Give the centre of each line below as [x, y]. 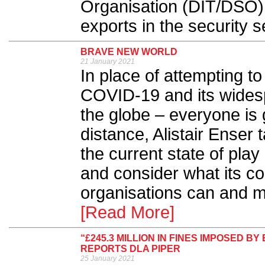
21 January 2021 [108, 62]
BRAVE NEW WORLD [129, 52]
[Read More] [127, 212]
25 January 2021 [108, 258]
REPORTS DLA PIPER [130, 249]
